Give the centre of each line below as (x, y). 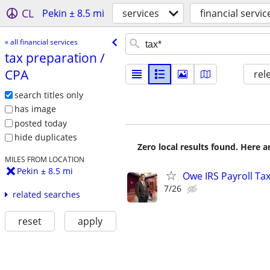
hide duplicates (46, 137)
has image (35, 109)
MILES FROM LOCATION (44, 159)
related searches (46, 195)
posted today (40, 123)
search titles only (49, 95)
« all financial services (41, 42)
